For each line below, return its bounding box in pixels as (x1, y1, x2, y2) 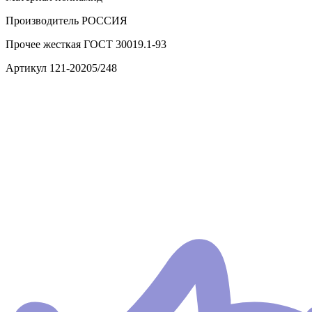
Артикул (6, 62, 47, 75)
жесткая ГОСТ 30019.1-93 (40, 38, 166, 51)
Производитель (6, 15, 79, 27)
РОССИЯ (79, 15, 127, 27)
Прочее (6, 38, 40, 51)
